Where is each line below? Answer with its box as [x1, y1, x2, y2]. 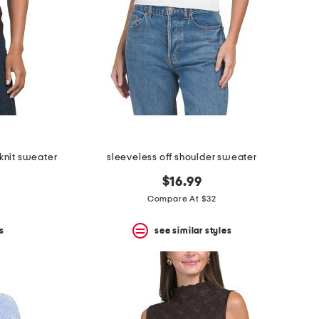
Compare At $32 [147, 194, 217, 204]
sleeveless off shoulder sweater [107, 152, 257, 163]
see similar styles [155, 226, 232, 235]
